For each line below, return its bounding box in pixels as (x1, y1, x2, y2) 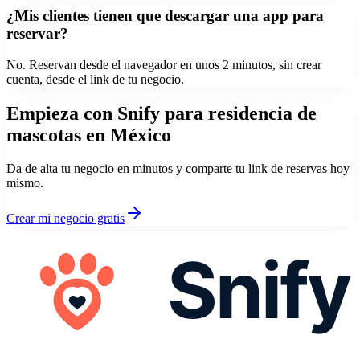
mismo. (6, 176, 43, 190)
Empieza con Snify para (6, 102, 208, 124)
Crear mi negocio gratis (6, 211, 125, 226)
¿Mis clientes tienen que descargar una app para (6, 6, 324, 24)
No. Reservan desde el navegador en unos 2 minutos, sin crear (6, 57, 321, 72)
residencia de (208, 102, 317, 124)
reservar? (6, 24, 68, 42)
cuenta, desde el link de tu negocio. (6, 72, 184, 86)
